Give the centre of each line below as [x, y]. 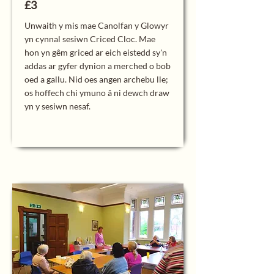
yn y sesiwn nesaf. [57, 106]
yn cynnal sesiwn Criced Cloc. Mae [90, 39]
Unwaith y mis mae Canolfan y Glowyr [97, 25]
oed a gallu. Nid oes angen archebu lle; [96, 79]
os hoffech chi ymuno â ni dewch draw [97, 93]
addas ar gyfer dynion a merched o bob [98, 66]
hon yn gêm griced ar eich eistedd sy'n [96, 52]
